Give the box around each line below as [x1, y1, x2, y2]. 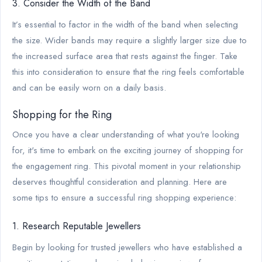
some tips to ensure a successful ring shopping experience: [12, 191, 236, 204]
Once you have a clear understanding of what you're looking [12, 127, 239, 141]
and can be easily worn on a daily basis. [12, 81, 166, 94]
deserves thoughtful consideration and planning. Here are [12, 175, 227, 188]
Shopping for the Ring [12, 106, 112, 122]
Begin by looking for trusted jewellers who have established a [12, 240, 242, 254]
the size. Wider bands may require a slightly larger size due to [12, 33, 247, 47]
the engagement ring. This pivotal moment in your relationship [12, 159, 241, 173]
